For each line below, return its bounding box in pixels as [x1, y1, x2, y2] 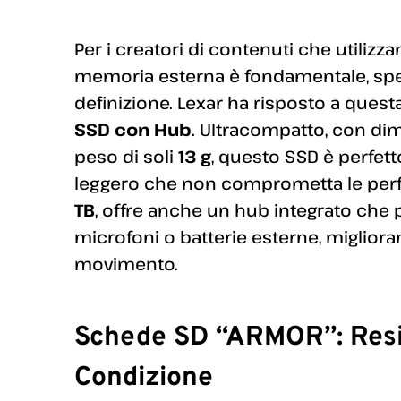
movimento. [74, 252, 178, 275]
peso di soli [74, 144, 178, 167]
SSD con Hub [74, 117, 192, 141]
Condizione [74, 361, 213, 395]
